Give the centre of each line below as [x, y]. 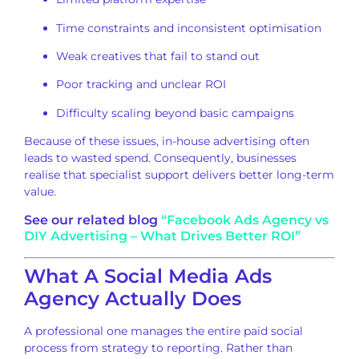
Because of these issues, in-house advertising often [167, 141]
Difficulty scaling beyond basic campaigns [175, 113]
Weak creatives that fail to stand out [158, 56]
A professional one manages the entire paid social [163, 331]
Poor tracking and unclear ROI [141, 85]
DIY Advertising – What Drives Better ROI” [162, 236]
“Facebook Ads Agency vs [245, 220]
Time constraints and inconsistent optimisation [189, 28]
